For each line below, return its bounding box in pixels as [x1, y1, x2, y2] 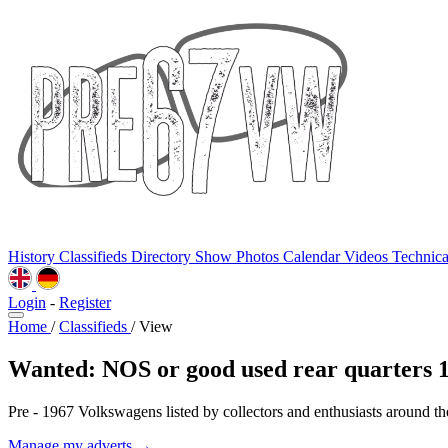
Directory [131, 248, 195, 265]
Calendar [283, 248, 344, 265]
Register [59, 294, 111, 311]
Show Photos [195, 248, 283, 265]
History [8, 248, 59, 265]
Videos [344, 248, 392, 265]
